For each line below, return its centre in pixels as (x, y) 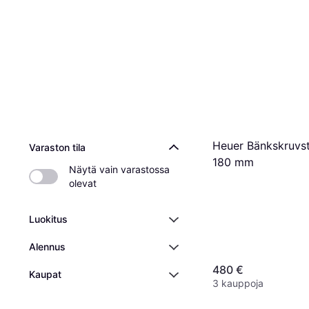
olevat (83, 183)
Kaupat (45, 274)
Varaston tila (57, 147)
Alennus (47, 247)
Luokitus (48, 219)
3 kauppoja (238, 283)
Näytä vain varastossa (119, 169)
